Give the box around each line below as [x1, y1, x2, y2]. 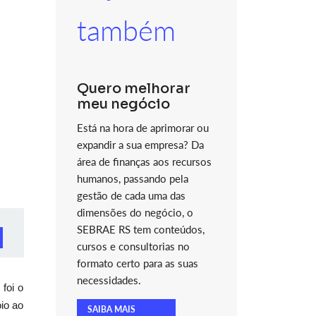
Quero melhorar [76, 80, 190, 97]
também [76, 13, 176, 47]
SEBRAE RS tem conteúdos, [76, 223, 205, 236]
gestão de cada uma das [76, 189, 186, 202]
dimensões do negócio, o [76, 206, 193, 219]
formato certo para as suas [76, 257, 198, 269]
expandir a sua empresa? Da [76, 138, 204, 151]
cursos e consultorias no [76, 240, 190, 253]
